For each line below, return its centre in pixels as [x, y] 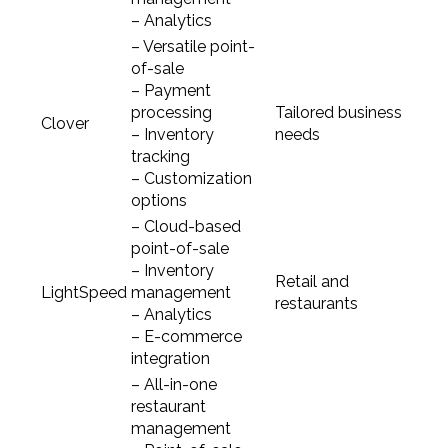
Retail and [311, 282]
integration [170, 359]
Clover [64, 124]
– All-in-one [173, 385]
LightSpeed [83, 293]
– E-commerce [186, 337]
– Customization [191, 179]
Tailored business [338, 113]
